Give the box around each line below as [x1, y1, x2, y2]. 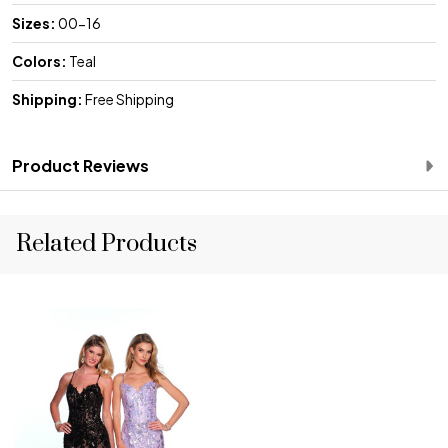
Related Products [16, 228, 197, 259]
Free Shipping [83, 89, 174, 108]
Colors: [12, 51, 67, 70]
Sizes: [12, 13, 56, 32]
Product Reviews [12, 154, 149, 176]
